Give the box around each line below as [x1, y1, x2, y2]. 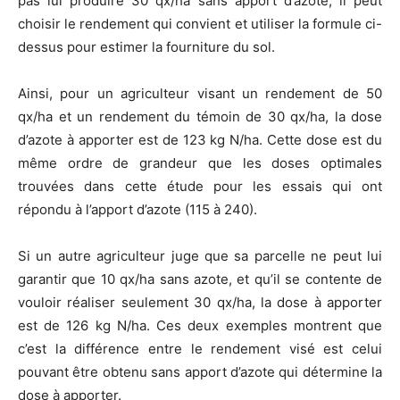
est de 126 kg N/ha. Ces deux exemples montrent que [18, 317, 382, 335]
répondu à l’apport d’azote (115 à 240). [18, 201, 257, 219]
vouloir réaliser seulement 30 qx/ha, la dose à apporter [18, 294, 382, 312]
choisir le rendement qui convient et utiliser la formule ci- [18, 15, 382, 33]
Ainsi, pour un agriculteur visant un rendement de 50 [18, 85, 382, 103]
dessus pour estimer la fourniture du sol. [18, 38, 275, 56]
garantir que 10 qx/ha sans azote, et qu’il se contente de [18, 271, 382, 288]
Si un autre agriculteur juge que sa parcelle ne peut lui [18, 247, 382, 265]
